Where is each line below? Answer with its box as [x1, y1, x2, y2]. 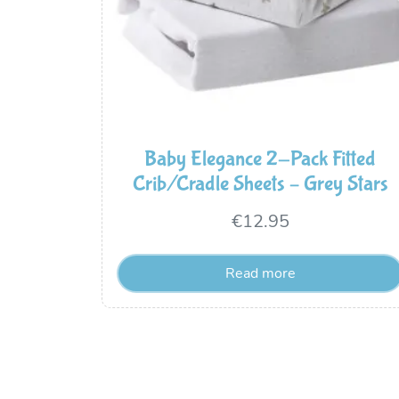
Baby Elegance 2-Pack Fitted [144, 146, 376, 171]
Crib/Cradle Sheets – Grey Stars [132, 171, 388, 196]
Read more [224, 265, 296, 281]
